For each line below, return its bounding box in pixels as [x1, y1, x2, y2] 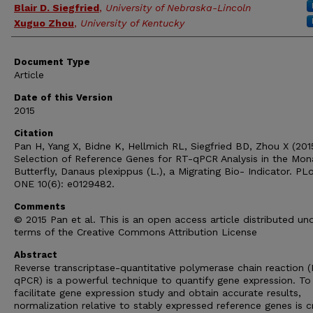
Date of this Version [14, 92, 112, 103]
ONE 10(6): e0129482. [14, 178, 115, 189]
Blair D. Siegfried [14, 2, 99, 13]
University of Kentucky [80, 17, 184, 29]
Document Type [14, 57, 90, 67]
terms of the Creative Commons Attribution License [14, 226, 257, 238]
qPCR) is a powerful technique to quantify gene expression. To [14, 275, 311, 286]
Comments [14, 201, 66, 212]
